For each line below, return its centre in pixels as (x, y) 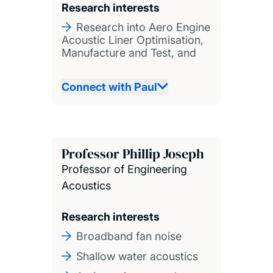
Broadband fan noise (129, 236)
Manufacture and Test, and (129, 52)
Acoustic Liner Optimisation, (132, 40)
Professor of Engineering (124, 169)
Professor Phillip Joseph (133, 153)
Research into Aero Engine (143, 27)
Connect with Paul (109, 87)
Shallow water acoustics (137, 256)
